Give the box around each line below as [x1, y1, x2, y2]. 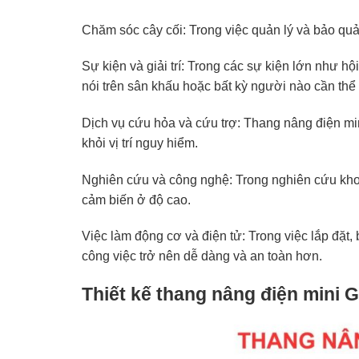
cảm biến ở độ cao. [82, 192, 191, 207]
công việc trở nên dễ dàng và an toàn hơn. [82, 249, 325, 264]
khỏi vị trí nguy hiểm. [82, 135, 198, 150]
